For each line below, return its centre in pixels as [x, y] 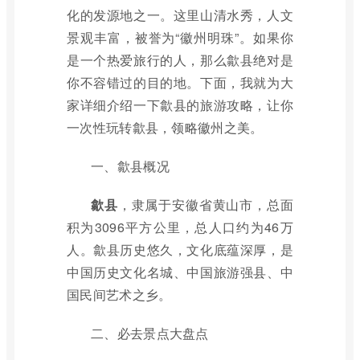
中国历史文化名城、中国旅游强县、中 [180, 272]
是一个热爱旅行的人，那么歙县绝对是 [180, 60]
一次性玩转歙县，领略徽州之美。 [165, 127]
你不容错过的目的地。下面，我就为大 [180, 82]
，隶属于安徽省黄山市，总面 [205, 205]
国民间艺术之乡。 [119, 295]
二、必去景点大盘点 [150, 333]
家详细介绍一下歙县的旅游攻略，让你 [180, 105]
